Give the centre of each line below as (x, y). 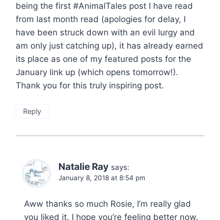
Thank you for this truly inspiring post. (90, 86)
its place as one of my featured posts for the (103, 59)
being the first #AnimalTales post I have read (104, 6)
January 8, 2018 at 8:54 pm (102, 178)
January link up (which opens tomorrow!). (97, 72)
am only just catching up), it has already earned (110, 46)
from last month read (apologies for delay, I (101, 19)
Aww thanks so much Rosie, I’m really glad (108, 204)
